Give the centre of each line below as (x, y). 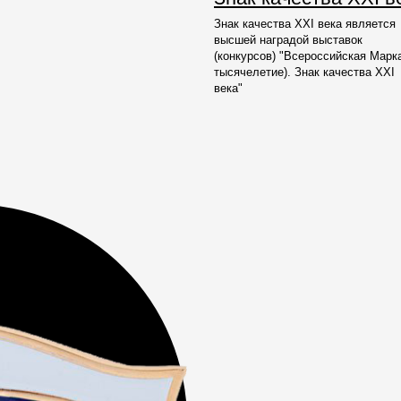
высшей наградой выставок (288, 40)
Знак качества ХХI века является (305, 24)
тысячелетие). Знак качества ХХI (304, 72)
